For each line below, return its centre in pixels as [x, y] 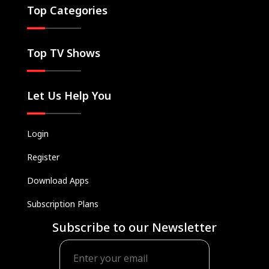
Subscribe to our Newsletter [134, 228]
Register [43, 157]
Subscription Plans [63, 204]
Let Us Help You [69, 96]
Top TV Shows [64, 53]
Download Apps [58, 181]
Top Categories [67, 11]
